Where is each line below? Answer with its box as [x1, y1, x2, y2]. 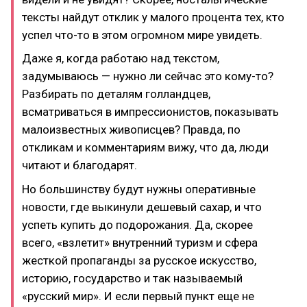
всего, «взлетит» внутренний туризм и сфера [22, 235, 258, 249]
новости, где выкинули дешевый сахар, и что [22, 199, 262, 214]
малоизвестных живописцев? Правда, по [22, 123, 241, 136]
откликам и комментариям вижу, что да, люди [22, 140, 269, 154]
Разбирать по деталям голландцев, [22, 87, 210, 101]
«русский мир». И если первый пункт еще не [22, 288, 254, 303]
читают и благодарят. [22, 158, 137, 172]
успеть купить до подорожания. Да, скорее [22, 217, 253, 232]
